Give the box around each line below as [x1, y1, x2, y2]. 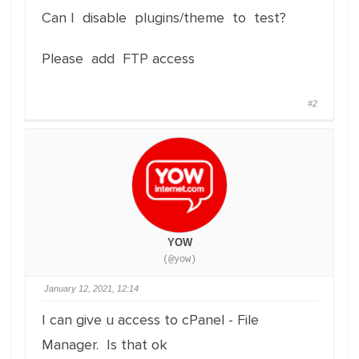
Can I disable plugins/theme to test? [42, 9, 286, 26]
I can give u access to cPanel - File [42, 311, 259, 329]
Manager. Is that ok [42, 336, 167, 353]
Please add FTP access [42, 50, 195, 67]
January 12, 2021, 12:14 [44, 284, 139, 293]
